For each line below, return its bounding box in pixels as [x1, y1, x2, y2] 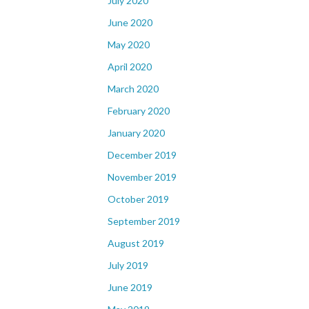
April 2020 [108, 61, 152, 72]
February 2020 [108, 105, 170, 117]
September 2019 [108, 215, 180, 227]
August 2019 [108, 237, 164, 249]
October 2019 [108, 193, 169, 205]
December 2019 [108, 149, 177, 161]
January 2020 [108, 127, 165, 139]
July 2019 [108, 259, 148, 271]
